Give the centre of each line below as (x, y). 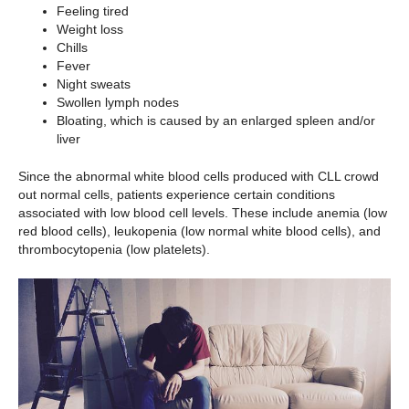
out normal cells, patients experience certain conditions (177, 194)
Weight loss (90, 29)
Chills (72, 47)
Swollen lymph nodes (120, 102)
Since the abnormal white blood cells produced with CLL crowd (199, 176)
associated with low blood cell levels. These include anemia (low (203, 213)
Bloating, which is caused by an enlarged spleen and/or (216, 121)
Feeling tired (93, 11)
